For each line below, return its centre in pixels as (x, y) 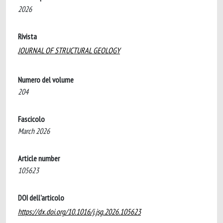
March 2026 (34, 131)
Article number (39, 158)
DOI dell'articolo (41, 198)
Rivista (27, 36)
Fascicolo (31, 119)
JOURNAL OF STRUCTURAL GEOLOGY (69, 50)
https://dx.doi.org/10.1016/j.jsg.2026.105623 (79, 212)
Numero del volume (46, 80)
